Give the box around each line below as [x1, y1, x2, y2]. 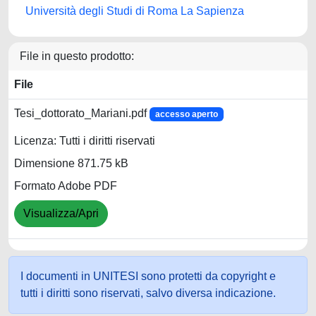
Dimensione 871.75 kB [14, 157, 128, 170]
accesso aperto [154, 109, 218, 119]
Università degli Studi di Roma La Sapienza [25, 5, 244, 17]
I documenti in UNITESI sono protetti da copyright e [20, 270, 276, 282]
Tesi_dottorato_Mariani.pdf [14, 107, 150, 119]
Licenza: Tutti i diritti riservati [14, 135, 155, 147]
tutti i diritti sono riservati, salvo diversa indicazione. [20, 287, 276, 299]
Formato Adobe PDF [14, 180, 117, 193]
